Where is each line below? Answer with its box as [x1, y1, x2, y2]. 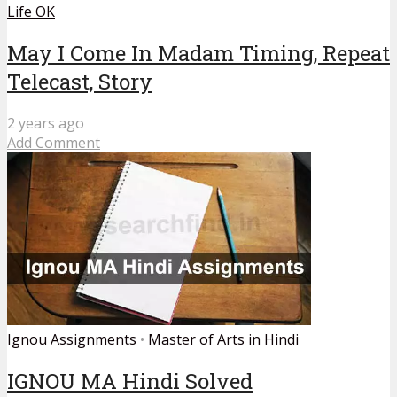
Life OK [7, 2, 55, 22]
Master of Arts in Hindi [148, 329, 299, 349]
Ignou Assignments [7, 329, 136, 349]
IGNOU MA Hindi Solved [7, 366, 253, 395]
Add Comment [7, 132, 100, 152]
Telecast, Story [7, 67, 152, 97]
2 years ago [7, 113, 84, 133]
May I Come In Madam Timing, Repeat [7, 39, 390, 68]
